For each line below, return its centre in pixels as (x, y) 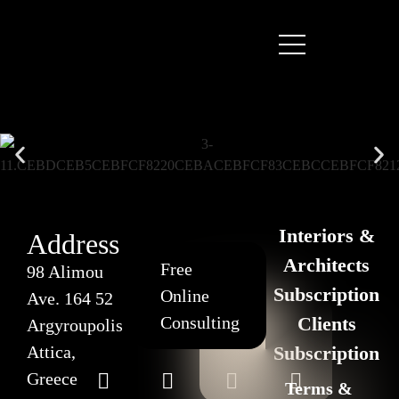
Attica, (51, 352)
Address (73, 244)
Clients (326, 324)
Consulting (199, 322)
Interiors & (326, 236)
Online (184, 296)
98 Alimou (65, 272)
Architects (327, 265)
